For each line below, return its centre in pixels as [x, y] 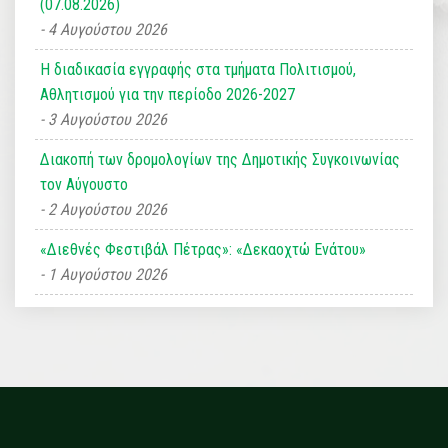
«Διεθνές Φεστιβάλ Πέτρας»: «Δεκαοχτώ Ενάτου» [203, 250]
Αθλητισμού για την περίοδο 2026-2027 [167, 95]
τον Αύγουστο [84, 185]
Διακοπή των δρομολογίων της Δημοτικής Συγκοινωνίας [220, 160]
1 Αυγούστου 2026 [107, 275]
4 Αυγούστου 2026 [107, 30]
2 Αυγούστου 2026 [107, 210]
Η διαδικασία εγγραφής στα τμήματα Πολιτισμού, [198, 70]
